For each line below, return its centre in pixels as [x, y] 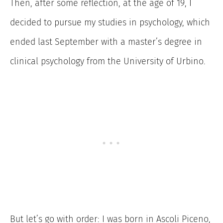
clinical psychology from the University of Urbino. [108, 61]
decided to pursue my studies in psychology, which [110, 22]
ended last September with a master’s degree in [106, 42]
